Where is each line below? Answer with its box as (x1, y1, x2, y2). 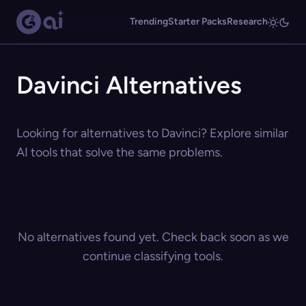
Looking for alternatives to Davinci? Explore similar (16, 126, 288, 141)
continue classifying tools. (83, 249, 223, 264)
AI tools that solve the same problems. (16, 145, 223, 160)
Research (227, 16, 268, 27)
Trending (130, 16, 168, 27)
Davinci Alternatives (16, 70, 242, 100)
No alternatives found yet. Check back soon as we (17, 229, 289, 245)
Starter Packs (168, 16, 227, 27)
